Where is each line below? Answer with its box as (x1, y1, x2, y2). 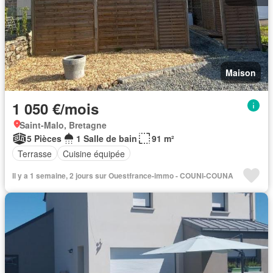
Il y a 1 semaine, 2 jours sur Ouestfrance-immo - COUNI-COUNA (12, 170, 233, 181)
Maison (225, 66, 256, 79)
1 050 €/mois (12, 98, 99, 119)
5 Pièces (27, 132, 62, 144)
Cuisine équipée (63, 147, 125, 160)
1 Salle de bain (76, 132, 137, 144)
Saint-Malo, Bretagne (19, 119, 107, 131)
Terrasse (18, 147, 52, 160)
